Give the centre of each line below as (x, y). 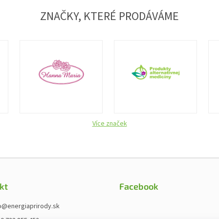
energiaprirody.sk (33, 206)
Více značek (109, 123)
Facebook (139, 186)
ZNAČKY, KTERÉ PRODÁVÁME (109, 17)
